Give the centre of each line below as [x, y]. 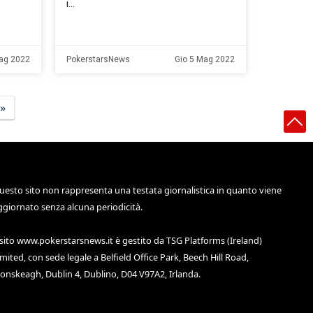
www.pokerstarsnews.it [65, 241]
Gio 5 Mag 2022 [205, 60]
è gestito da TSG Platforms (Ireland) [188, 241]
